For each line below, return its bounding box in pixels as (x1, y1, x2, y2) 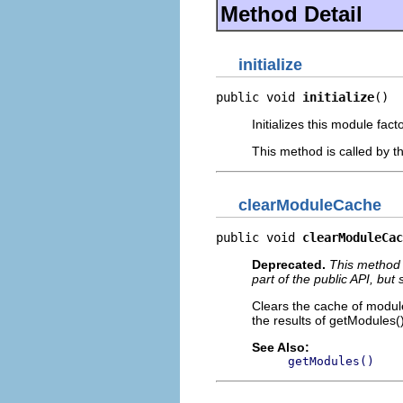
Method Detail (220, 2, 363, 26)
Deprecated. (252, 257, 326, 272)
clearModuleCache (238, 196, 381, 214)
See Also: (252, 340, 309, 354)
